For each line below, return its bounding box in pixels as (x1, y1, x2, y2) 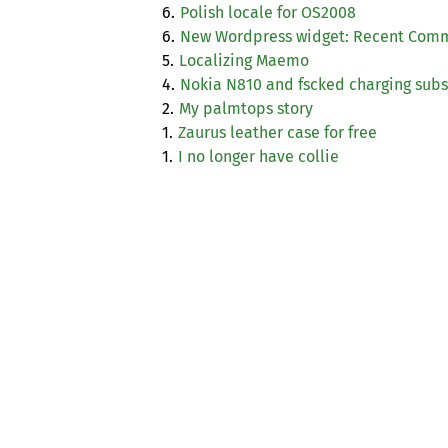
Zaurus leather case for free (178, 123, 377, 143)
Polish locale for (180, 3, 301, 23)
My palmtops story (179, 99, 313, 119)
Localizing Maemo (179, 51, 309, 71)
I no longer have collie (178, 147, 339, 167)
